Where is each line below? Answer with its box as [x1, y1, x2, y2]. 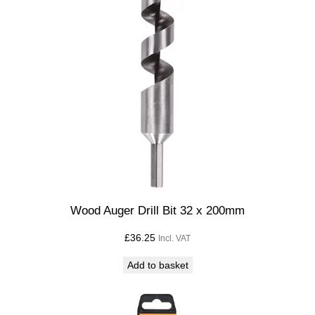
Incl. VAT [158, 234, 191, 243]
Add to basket [127, 259, 188, 271]
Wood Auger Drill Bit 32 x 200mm [70, 204, 245, 218]
